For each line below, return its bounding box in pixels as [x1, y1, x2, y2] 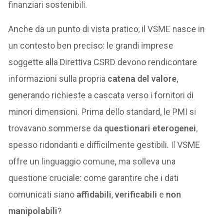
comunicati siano [8, 189, 77, 200]
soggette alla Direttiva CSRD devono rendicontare [8, 56, 198, 67]
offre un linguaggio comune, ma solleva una [8, 156, 176, 166]
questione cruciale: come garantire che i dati [8, 172, 179, 183]
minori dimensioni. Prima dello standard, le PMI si [8, 106, 197, 117]
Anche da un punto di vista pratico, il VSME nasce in [8, 23, 205, 34]
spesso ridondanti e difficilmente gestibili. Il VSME [8, 139, 200, 150]
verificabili [115, 189, 158, 200]
